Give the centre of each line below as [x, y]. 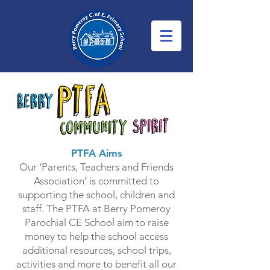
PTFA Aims [96, 153]
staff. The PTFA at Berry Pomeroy [96, 209]
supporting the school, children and [96, 195]
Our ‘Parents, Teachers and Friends [96, 167]
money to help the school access [96, 236]
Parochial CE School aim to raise [96, 222]
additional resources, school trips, [96, 250]
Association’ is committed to [96, 181]
